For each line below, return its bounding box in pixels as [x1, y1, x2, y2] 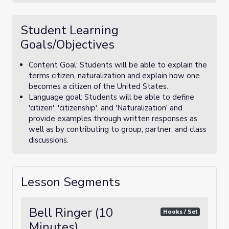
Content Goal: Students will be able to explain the [29, 60, 207, 70]
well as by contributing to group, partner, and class [29, 124, 207, 134]
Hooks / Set [163, 208, 198, 216]
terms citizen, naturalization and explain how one [29, 71, 200, 81]
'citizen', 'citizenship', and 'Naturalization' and [29, 103, 182, 113]
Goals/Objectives [20, 36, 114, 53]
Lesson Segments [21, 174, 120, 190]
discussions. [29, 135, 68, 145]
